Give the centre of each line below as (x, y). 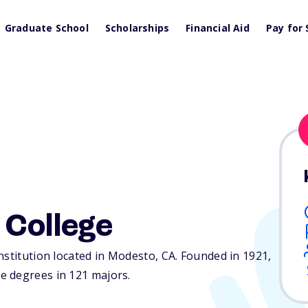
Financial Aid (218, 28)
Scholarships (137, 28)
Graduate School (46, 28)
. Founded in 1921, (223, 256)
